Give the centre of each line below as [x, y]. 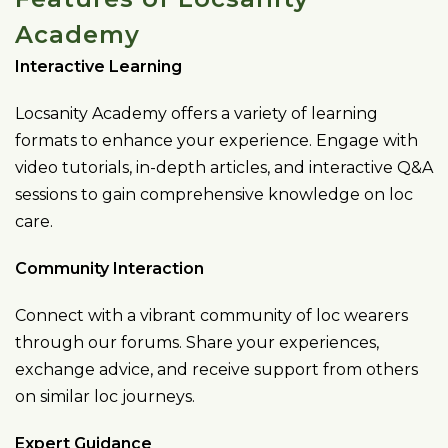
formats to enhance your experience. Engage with [216, 140]
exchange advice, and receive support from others [216, 369]
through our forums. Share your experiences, [197, 342]
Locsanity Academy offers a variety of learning [196, 113]
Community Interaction [109, 268]
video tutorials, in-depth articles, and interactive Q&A [224, 167]
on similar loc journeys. [105, 396]
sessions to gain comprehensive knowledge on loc [214, 194]
